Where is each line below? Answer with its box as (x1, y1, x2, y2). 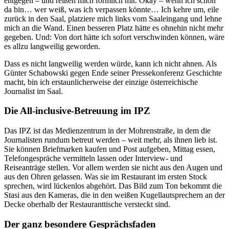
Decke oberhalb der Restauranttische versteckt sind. (4, 200, 170, 209)
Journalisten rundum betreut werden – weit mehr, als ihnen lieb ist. (4, 135, 217, 145)
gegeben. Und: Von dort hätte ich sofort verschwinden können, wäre (4, 32, 224, 41)
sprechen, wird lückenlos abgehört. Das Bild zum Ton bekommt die (4, 181, 222, 191)
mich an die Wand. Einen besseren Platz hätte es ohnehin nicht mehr (4, 23, 223, 32)
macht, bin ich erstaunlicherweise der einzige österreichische (4, 77, 198, 86)
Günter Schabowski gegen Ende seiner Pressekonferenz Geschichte (4, 68, 222, 77)
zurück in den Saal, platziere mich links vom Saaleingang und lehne (4, 14, 222, 23)
